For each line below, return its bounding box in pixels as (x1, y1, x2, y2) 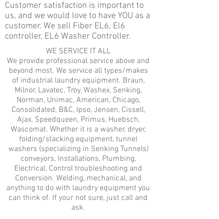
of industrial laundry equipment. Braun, (12, 76, 145, 86)
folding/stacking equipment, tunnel (19, 134, 137, 144)
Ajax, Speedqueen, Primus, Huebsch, (17, 115, 140, 125)
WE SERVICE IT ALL (46, 46, 110, 56)
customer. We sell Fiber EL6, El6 (5, 21, 125, 31)
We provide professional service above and (7, 56, 150, 66)
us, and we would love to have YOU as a (5, 11, 150, 21)
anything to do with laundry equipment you (6, 183, 150, 193)
